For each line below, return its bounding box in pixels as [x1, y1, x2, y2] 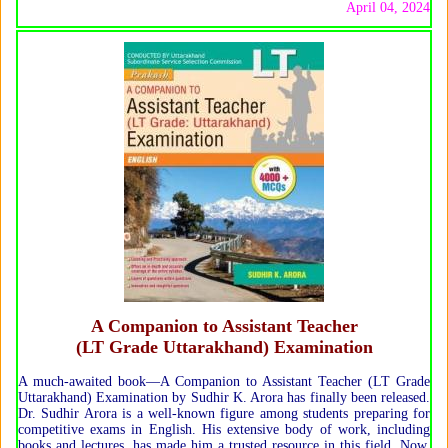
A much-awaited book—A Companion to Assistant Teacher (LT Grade [18, 374, 430, 389]
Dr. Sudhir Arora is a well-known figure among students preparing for [18, 406, 430, 421]
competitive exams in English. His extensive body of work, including [18, 422, 430, 437]
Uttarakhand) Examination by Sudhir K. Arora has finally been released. [18, 390, 430, 405]
